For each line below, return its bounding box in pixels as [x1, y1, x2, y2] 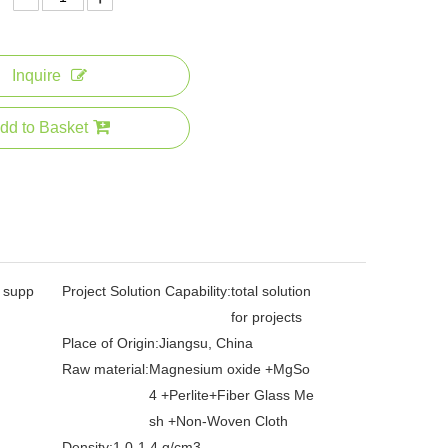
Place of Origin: [62, 334, 159, 351]
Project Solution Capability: [62, 282, 231, 299]
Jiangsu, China [159, 334, 253, 351]
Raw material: [62, 360, 149, 377]
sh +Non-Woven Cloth [149, 412, 288, 429]
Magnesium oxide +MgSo [149, 360, 310, 377]
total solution [231, 282, 311, 299]
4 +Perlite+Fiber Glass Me [149, 386, 314, 403]
